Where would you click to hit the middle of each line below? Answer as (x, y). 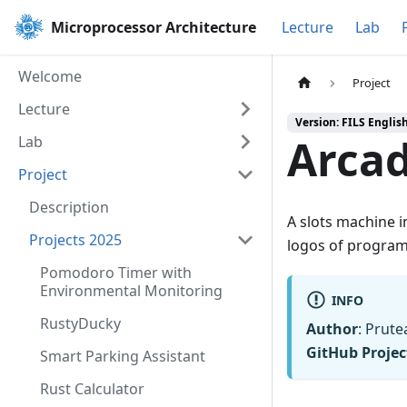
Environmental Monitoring (131, 291)
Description (69, 207)
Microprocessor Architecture (154, 27)
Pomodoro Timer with (116, 273)
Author (332, 329)
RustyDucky (80, 323)
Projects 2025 (75, 240)
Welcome (50, 76)
